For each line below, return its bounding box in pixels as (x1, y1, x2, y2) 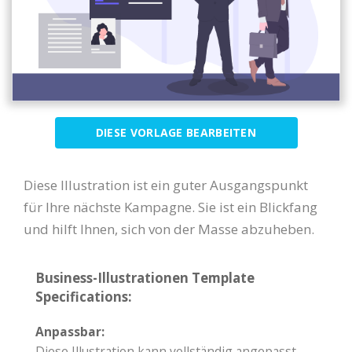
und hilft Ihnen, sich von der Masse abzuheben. (24, 219, 314, 238)
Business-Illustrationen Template (35, 268, 255, 287)
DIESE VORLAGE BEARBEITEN (95, 124, 257, 140)
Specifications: (35, 287, 132, 306)
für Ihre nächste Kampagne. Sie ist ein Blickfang (24, 197, 317, 216)
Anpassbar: (35, 322, 104, 340)
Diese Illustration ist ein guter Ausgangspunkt (24, 175, 308, 194)
